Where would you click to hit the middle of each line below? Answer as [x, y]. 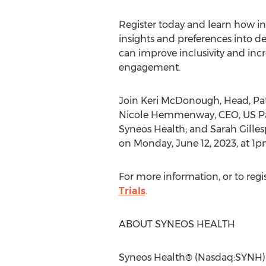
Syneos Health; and [164, 129]
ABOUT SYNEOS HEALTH [177, 224]
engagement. [149, 67]
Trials [132, 191]
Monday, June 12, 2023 [185, 143]
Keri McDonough [180, 101]
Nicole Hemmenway [166, 115]
